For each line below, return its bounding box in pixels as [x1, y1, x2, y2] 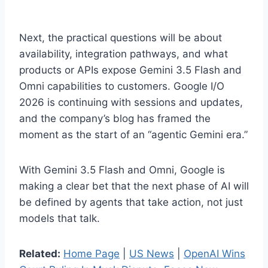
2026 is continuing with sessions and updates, [19, 96, 243, 108]
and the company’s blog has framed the [19, 112, 211, 124]
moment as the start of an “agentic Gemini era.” [19, 128, 248, 141]
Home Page [63, 247, 120, 260]
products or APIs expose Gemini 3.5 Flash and [19, 63, 242, 76]
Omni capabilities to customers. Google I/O [19, 80, 224, 92]
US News [129, 247, 174, 260]
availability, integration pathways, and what [19, 47, 228, 60]
